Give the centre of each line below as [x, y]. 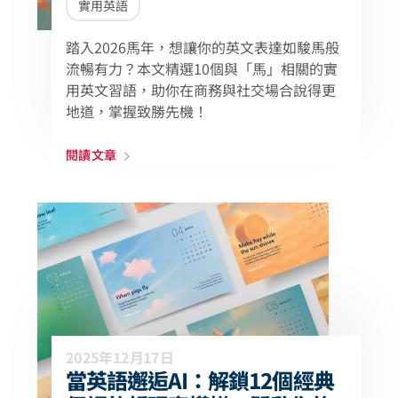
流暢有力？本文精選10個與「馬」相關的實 [202, 68]
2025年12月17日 [119, 357]
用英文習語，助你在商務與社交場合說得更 [201, 90]
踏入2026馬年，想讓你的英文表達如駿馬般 [203, 47]
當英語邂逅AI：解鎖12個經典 [200, 380]
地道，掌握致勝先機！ [137, 111]
